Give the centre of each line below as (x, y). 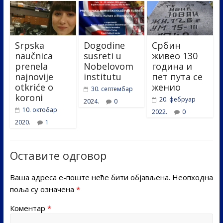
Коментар (28, 208)
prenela (31, 66)
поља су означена (43, 189)
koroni (29, 98)
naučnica (34, 56)
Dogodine (104, 46)
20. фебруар (178, 100)
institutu (102, 77)
